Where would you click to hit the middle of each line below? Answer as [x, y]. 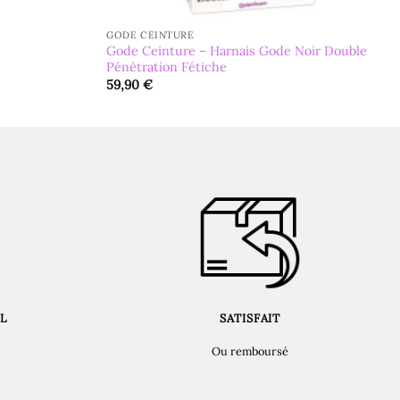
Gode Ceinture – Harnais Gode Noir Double [237, 50]
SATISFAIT [250, 318]
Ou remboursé [250, 351]
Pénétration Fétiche [167, 67]
